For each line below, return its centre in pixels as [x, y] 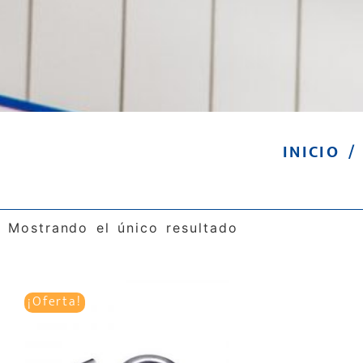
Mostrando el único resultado [123, 228]
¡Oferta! [55, 302]
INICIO [311, 152]
